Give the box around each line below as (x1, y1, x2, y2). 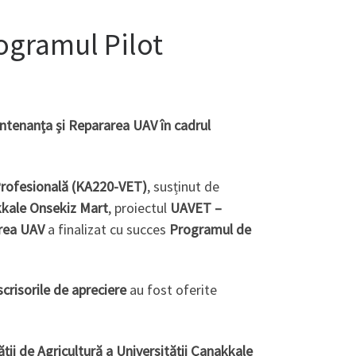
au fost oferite (126, 281, 217, 300)
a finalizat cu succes (44, 219, 169, 238)
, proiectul (108, 198, 170, 217)
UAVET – (170, 198, 222, 217)
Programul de (169, 219, 251, 238)
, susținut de (147, 176, 219, 195)
